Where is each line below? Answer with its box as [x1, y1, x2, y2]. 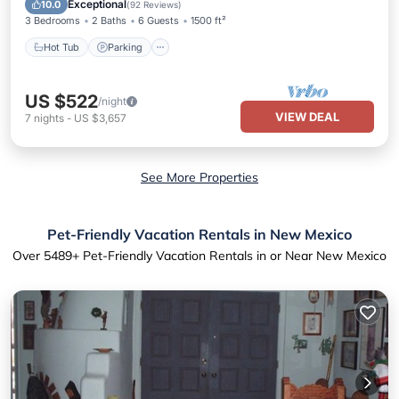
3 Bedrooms [25, 14, 80, 27]
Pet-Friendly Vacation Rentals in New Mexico [47, 225, 352, 243]
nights [34, 111, 64, 125]
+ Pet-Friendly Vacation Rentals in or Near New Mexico [72, 248, 387, 264]
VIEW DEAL [275, 110, 339, 124]
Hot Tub [44, 40, 79, 53]
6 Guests [138, 14, 179, 27]
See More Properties [141, 169, 258, 185]
